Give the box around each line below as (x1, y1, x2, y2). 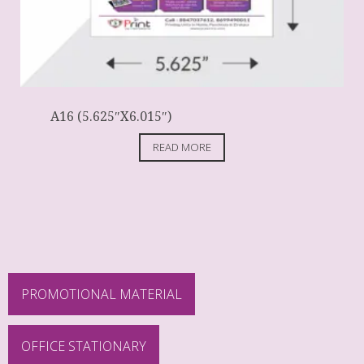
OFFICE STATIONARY (21, 336, 146, 355)
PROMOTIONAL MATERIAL (21, 284, 182, 303)
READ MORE (153, 140, 211, 155)
